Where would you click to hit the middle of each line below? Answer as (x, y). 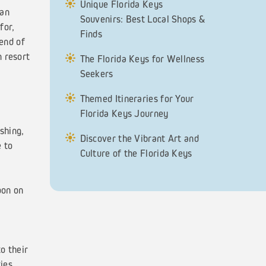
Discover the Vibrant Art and (139, 138)
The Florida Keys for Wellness (142, 59)
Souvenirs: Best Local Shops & (142, 19)
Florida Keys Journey (124, 113)
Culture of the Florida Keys (136, 153)
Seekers (96, 74)
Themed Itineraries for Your (137, 99)
